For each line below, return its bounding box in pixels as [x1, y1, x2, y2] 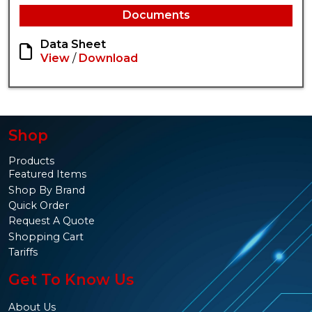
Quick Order [8, 199, 69, 212]
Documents [122, 8, 190, 22]
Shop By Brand [8, 183, 85, 196]
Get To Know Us [8, 270, 134, 288]
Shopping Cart [8, 230, 84, 243]
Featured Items [8, 168, 86, 181]
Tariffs [8, 246, 38, 259]
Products [8, 154, 54, 167]
